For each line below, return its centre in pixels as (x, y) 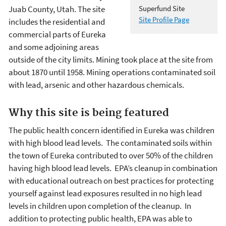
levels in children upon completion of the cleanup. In (100, 206)
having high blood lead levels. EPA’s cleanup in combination (113, 168)
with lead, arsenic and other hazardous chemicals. (96, 85)
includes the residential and (57, 22)
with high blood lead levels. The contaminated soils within (110, 143)
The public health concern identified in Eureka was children (111, 130)
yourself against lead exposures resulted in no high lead (105, 193)
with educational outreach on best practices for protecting (111, 180)
